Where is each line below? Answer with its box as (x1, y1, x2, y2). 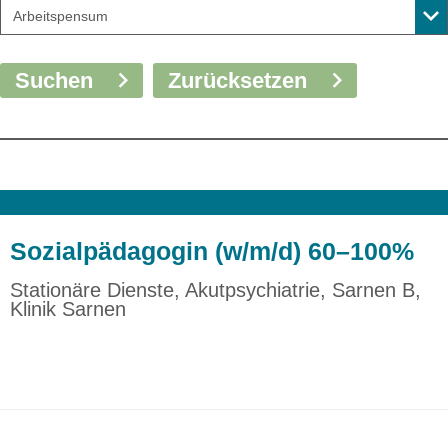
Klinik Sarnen (9, 298, 126, 321)
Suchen (15, 67, 94, 93)
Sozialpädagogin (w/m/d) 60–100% (9, 237, 414, 266)
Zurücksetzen (168, 67, 308, 93)
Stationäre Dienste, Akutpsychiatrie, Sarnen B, (9, 279, 421, 302)
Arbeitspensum (13, 8, 108, 25)
